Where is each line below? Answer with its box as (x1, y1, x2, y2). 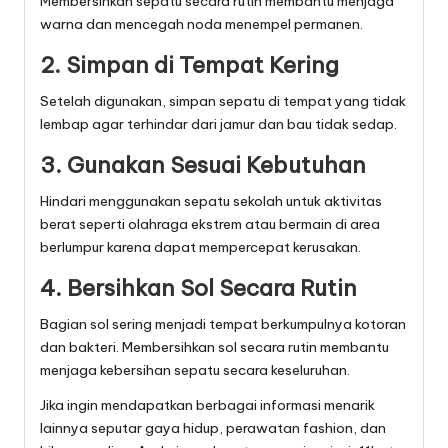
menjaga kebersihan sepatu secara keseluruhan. (40, 361, 350, 380)
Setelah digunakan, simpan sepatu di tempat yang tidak (40, 92, 406, 111)
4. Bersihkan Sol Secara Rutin (40, 274, 357, 303)
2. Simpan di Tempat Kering (40, 51, 339, 80)
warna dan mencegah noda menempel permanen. (40, 15, 363, 34)
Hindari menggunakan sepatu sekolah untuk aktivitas (40, 192, 382, 211)
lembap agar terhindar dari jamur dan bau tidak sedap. (40, 115, 397, 134)
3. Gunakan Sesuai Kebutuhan (40, 151, 366, 180)
